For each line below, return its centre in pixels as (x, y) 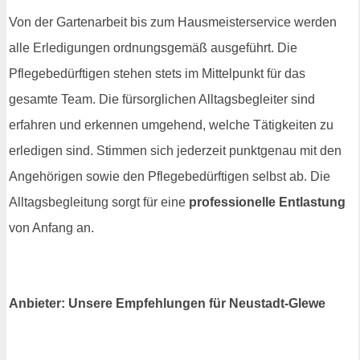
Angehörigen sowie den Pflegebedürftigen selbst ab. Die (170, 176)
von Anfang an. (51, 227)
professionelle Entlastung (267, 202)
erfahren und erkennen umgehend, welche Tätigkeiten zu (171, 125)
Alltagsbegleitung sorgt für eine (99, 202)
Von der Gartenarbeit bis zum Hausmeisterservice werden (173, 22)
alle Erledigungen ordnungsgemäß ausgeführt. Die (153, 47)
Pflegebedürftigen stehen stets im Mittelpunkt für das (157, 73)
